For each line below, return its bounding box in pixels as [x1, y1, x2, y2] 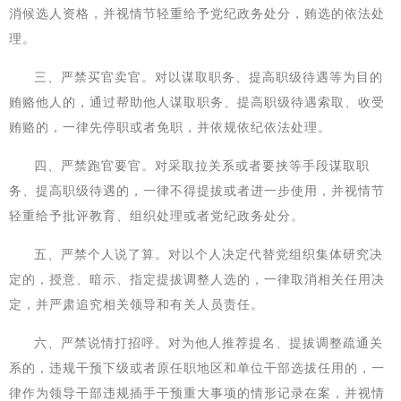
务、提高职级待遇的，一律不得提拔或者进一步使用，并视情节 [9, 183, 385, 198]
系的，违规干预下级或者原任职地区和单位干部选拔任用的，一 [9, 361, 385, 375]
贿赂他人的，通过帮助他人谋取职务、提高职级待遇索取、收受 [9, 95, 385, 109]
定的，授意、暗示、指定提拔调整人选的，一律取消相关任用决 [9, 272, 385, 286]
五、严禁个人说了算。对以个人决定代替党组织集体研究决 [34, 247, 383, 261]
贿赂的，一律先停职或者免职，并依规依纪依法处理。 [9, 120, 331, 134]
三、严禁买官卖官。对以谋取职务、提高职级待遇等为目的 [34, 70, 383, 84]
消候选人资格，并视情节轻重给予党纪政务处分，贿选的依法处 [9, 6, 385, 21]
